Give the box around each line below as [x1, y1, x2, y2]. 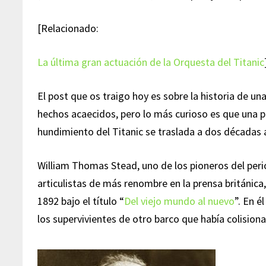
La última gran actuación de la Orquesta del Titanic [37, 55, 265, 69]
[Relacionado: [37, 21, 102, 35]
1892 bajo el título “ [37, 194, 125, 208]
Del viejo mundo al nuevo [124, 194, 235, 208]
